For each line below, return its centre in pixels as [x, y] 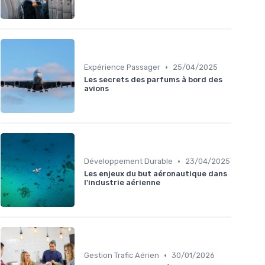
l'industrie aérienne [122, 183]
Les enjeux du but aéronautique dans [156, 174]
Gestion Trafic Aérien [122, 256]
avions [96, 89]
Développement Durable [128, 161]
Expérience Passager [122, 67]
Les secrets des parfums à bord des [153, 80]
